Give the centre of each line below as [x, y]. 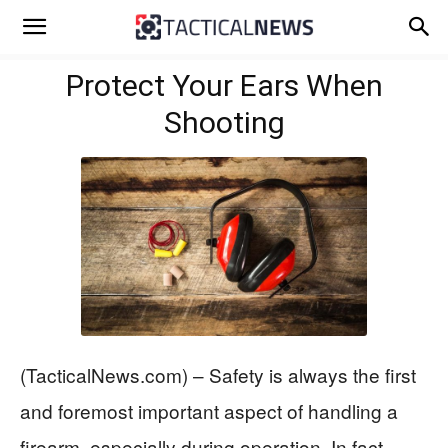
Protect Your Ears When [224, 85]
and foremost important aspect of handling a [209, 410]
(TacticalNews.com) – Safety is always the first [218, 374]
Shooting [224, 122]
